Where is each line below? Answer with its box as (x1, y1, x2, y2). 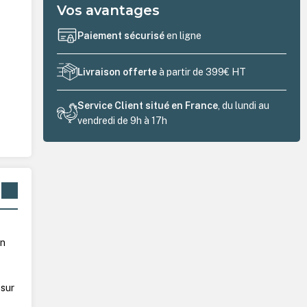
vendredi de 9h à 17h (77, 114, 168, 126)
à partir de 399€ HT (157, 66, 247, 78)
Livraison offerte (77, 66, 158, 78)
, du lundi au (218, 99, 270, 111)
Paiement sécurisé (77, 30, 167, 42)
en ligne (167, 30, 202, 42)
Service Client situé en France (77, 99, 219, 111)
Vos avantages (57, 1, 160, 19)
